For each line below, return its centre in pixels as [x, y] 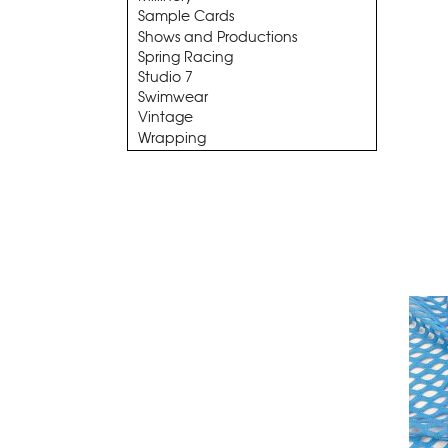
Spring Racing [185, 56]
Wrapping [172, 137]
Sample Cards [186, 16]
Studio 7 [165, 76]
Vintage [165, 117]
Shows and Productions [217, 36]
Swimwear [173, 97]
